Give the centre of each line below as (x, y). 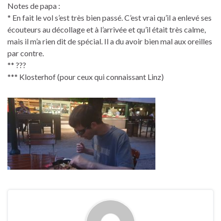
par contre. (26, 53)
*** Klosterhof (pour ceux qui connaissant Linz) (86, 77)
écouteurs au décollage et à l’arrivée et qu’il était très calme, (107, 30)
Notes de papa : (34, 6)
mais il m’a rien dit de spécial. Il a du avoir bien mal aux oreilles (110, 41)
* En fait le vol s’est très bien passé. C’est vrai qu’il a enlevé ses (110, 18)
